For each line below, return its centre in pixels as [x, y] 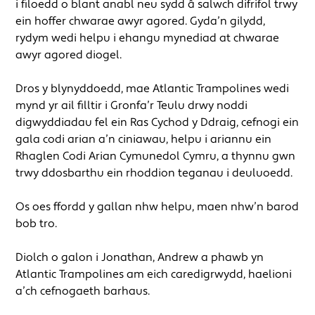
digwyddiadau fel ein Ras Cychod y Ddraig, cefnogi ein [157, 122]
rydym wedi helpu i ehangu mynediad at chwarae [148, 38]
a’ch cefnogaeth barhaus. [83, 291]
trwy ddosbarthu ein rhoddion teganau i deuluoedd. [154, 173]
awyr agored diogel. [69, 54]
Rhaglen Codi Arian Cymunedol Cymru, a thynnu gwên [156, 156]
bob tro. [37, 223]
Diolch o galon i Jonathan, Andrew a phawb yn [140, 257]
